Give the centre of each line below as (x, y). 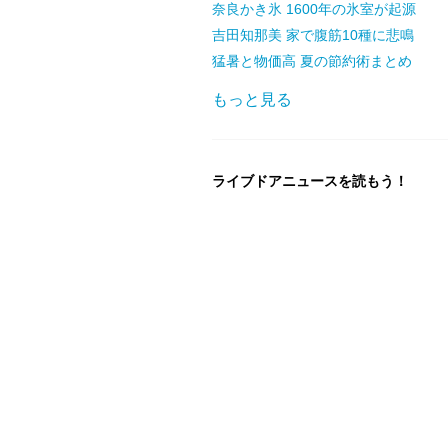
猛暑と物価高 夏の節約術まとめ (312, 60)
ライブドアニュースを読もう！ (310, 180)
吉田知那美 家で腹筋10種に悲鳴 (313, 34)
